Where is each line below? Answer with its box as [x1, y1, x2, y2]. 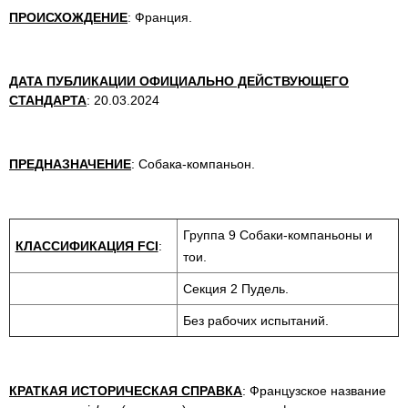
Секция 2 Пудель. [182, 281, 289, 296]
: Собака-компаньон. [131, 157, 255, 171]
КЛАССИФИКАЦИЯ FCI [15, 239, 158, 253]
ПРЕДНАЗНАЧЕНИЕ [9, 157, 131, 171]
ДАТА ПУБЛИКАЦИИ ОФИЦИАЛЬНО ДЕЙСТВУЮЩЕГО [9, 74, 349, 88]
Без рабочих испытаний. [182, 313, 329, 328]
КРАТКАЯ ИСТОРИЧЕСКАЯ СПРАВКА [9, 383, 242, 398]
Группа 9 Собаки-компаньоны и [182, 228, 372, 242]
